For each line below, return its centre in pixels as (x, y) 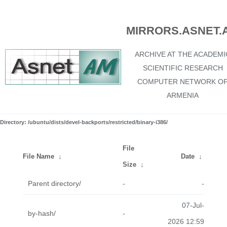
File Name (39, 156)
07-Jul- (193, 205)
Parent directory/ (54, 183)
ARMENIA (183, 95)
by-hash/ (42, 213)
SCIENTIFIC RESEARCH (183, 68)
